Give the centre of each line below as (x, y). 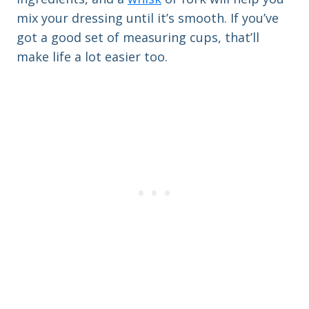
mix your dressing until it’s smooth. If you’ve (148, 18)
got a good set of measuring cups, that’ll (138, 37)
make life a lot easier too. (92, 56)
